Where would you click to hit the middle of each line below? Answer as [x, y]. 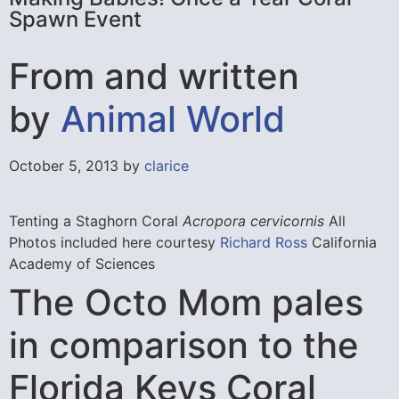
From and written [154, 76]
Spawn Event [75, 19]
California [342, 243]
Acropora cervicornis [256, 221]
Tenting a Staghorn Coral [96, 221]
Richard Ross [264, 243]
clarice [167, 166]
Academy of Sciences [82, 264]
